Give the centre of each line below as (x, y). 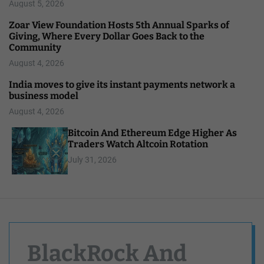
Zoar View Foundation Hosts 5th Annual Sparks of (119, 25)
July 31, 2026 (92, 159)
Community (35, 47)
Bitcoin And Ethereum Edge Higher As (152, 133)
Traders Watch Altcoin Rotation (138, 144)
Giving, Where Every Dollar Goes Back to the (107, 36)
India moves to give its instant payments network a (122, 84)
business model (44, 95)
